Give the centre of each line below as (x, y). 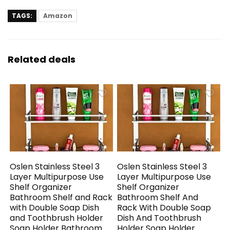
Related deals (42, 59)
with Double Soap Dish (55, 208)
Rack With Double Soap (164, 208)
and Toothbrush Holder (57, 218)
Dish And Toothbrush (159, 218)
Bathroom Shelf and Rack (61, 198)
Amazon (58, 15)
